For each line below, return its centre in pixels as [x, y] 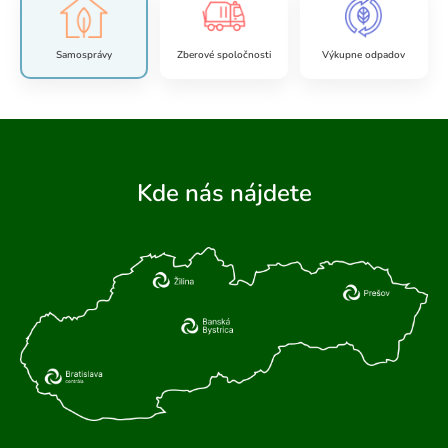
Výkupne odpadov [364, 55]
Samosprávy [83, 55]
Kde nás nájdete [224, 193]
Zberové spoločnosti [223, 55]
